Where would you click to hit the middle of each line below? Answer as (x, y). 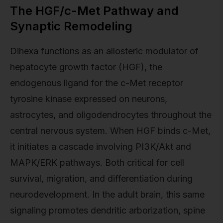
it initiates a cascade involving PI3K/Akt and (101, 146)
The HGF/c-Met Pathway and (94, 10)
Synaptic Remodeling (71, 26)
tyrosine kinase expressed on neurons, (89, 99)
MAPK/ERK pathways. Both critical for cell (97, 162)
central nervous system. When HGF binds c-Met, (110, 130)
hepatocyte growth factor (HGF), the (86, 67)
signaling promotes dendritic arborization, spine (108, 210)
